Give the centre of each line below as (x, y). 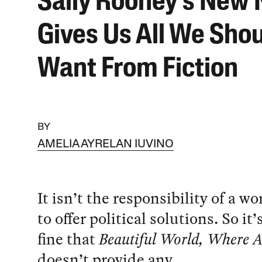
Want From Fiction (137, 70)
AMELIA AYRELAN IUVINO (105, 144)
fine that (68, 239)
